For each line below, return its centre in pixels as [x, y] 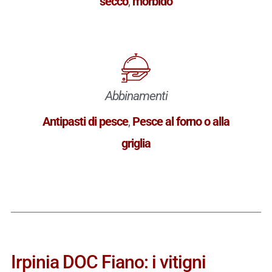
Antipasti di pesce [85, 121]
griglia [136, 143]
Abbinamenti [136, 96]
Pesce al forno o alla [181, 121]
